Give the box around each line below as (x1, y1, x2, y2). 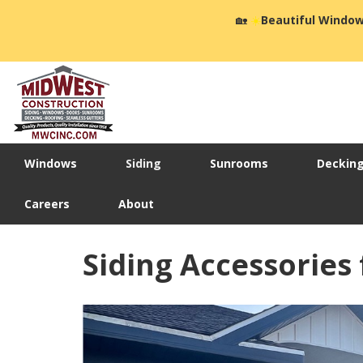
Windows (24, 156, 77, 172)
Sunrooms (210, 156, 268, 172)
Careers (24, 196, 70, 212)
